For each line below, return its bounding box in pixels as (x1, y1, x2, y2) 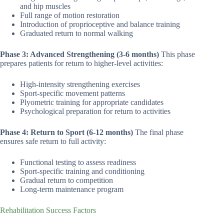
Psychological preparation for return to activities (20, 107, 170, 116)
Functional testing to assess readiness (20, 158, 136, 167)
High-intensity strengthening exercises (20, 80, 140, 89)
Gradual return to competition (20, 176, 113, 185)
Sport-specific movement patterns (20, 89, 125, 98)
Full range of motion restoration (20, 11, 119, 20)
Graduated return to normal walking (20, 29, 133, 38)
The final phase (133, 128, 183, 137)
